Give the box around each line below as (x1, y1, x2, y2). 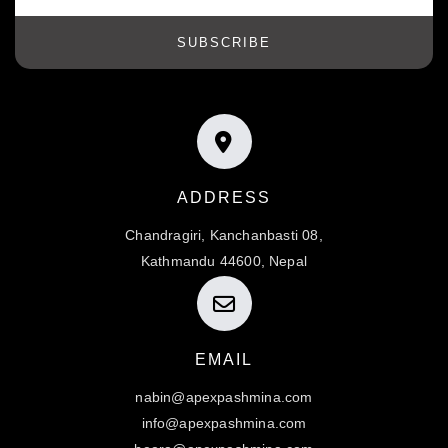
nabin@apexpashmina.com (135, 389, 313, 406)
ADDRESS (177, 189, 271, 207)
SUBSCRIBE (177, 35, 271, 51)
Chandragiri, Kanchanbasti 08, (125, 227, 323, 244)
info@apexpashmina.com (141, 415, 307, 432)
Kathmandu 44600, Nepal (140, 253, 308, 270)
